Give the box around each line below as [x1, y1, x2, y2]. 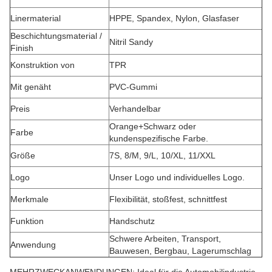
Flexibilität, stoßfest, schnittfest [109, 194, 227, 204]
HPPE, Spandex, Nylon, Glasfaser [109, 13, 239, 23]
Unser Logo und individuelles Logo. [109, 172, 245, 182]
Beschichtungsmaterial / [10, 31, 102, 41]
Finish [10, 43, 33, 53]
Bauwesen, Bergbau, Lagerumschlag [109, 246, 251, 256]
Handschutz [109, 216, 155, 226]
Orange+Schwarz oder [109, 121, 196, 131]
